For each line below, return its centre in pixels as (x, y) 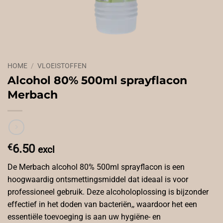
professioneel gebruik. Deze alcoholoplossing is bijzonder (108, 192)
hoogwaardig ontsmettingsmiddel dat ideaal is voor (98, 180)
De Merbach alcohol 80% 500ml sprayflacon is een (96, 167)
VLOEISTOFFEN (62, 66)
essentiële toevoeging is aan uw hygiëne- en (84, 217)
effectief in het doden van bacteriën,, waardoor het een (102, 205)
